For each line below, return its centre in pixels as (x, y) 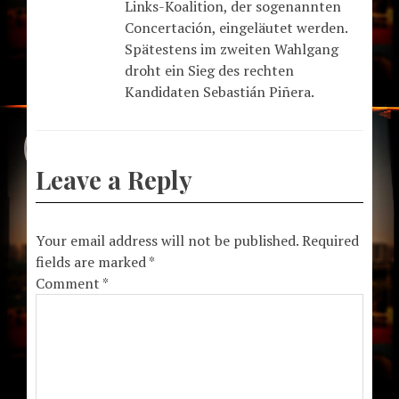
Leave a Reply (114, 179)
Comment (69, 283)
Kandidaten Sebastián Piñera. (220, 91)
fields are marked (92, 261)
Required (330, 240)
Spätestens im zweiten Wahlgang (232, 49)
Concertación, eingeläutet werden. (236, 27)
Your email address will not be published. (167, 240)
